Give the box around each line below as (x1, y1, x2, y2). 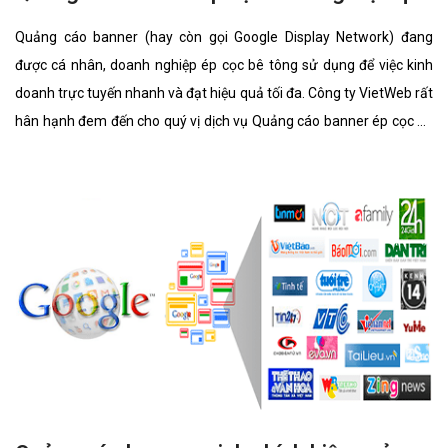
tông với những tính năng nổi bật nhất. (15, 140, 252, 157)
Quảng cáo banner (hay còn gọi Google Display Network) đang (15, 28, 433, 45)
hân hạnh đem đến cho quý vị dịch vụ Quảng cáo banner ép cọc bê (15, 112, 433, 129)
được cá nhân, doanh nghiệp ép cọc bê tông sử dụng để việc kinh (15, 56, 433, 73)
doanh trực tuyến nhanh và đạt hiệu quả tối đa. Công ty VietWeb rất (15, 84, 433, 101)
